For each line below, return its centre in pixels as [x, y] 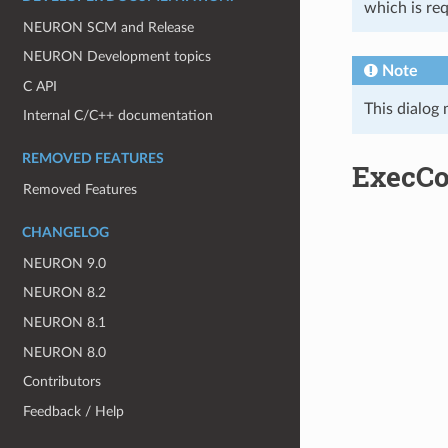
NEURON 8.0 [65, 352]
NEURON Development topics [117, 57]
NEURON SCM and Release [109, 27]
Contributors [62, 382]
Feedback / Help [74, 411]
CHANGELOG [65, 232]
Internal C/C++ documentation [118, 116]
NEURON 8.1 [65, 322]
